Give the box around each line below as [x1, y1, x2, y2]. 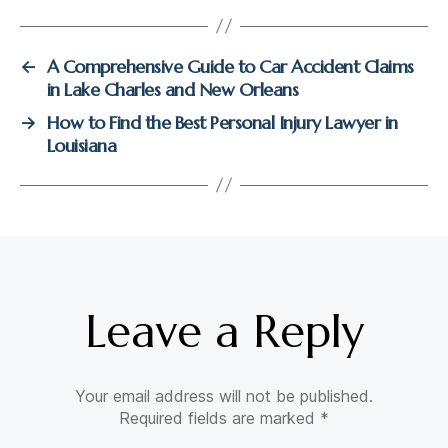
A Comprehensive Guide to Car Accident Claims [46, 54, 414, 78]
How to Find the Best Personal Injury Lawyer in [46, 110, 398, 134]
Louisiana [46, 133, 117, 157]
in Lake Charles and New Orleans [46, 77, 299, 101]
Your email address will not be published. [75, 385, 373, 406]
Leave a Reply [84, 302, 364, 360]
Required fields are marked [119, 407, 320, 428]
